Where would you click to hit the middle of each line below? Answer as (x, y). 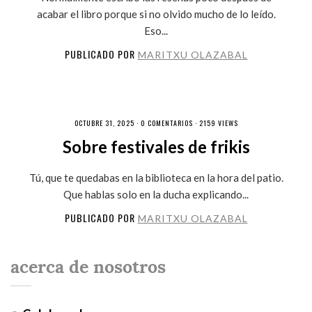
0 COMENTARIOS (166, 123)
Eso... (156, 30)
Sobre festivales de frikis (156, 146)
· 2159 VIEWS (215, 123)
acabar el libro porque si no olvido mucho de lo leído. (156, 14)
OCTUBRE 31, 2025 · (107, 123)
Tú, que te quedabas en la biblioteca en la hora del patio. (156, 177)
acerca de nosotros (88, 267)
